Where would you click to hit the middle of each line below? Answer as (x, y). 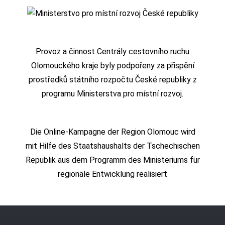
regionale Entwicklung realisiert (113, 174)
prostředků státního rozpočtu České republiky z (113, 80)
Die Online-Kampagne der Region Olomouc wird (113, 132)
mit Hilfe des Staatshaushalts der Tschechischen (113, 146)
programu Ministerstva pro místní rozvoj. (113, 94)
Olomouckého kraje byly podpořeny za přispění (113, 66)
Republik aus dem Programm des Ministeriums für (113, 160)
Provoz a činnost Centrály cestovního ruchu (113, 52)
